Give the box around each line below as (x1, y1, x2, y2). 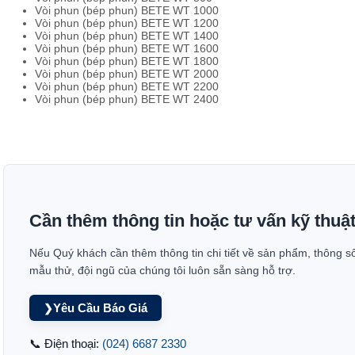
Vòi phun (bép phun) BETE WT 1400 (35, 29, 219, 42)
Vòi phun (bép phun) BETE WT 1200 (35, 17, 219, 29)
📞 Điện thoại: (29, 337, 102, 351)
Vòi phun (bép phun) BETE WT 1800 (35, 55, 219, 67)
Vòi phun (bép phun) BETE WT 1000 (35, 4, 219, 17)
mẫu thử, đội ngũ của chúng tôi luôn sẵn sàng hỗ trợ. (29, 264, 296, 277)
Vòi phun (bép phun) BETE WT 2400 (35, 93, 219, 105)
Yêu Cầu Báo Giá (53, 301, 147, 315)
